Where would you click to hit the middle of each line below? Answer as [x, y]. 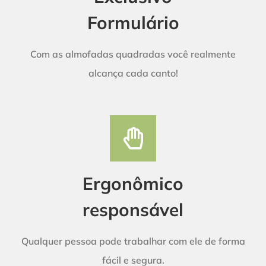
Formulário [133, 22]
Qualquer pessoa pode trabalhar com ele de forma [133, 241]
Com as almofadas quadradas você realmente [133, 54]
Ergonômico [133, 183]
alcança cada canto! [133, 73]
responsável [133, 209]
